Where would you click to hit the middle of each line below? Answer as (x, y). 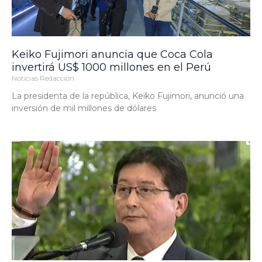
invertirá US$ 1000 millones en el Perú (111, 68)
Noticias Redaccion (43, 78)
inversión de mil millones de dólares (84, 108)
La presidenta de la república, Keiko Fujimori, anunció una (128, 96)
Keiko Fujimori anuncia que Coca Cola (112, 55)
